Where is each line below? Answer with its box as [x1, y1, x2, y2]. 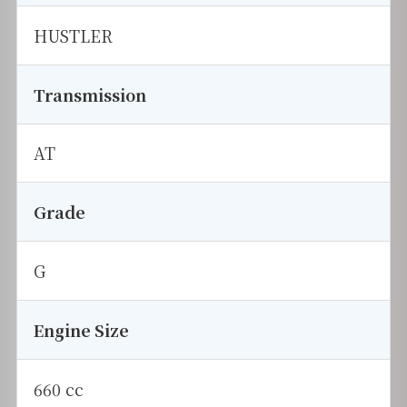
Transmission [33, 82, 146, 106]
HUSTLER [33, 23, 113, 47]
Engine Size [33, 317, 129, 342]
